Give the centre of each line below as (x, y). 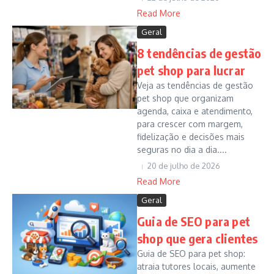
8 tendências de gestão (199, 53)
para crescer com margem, (190, 124)
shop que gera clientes (198, 238)
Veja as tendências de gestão (195, 85)
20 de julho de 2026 (184, 166)
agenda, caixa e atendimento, (195, 111)
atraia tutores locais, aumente (196, 266)
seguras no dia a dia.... (182, 150)
